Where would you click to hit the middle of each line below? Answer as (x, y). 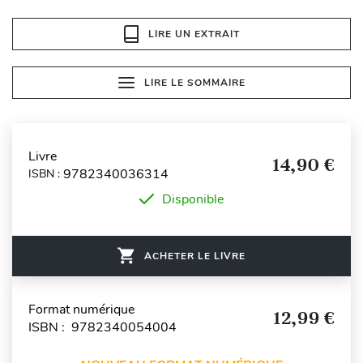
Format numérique (81, 309)
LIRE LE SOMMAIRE (194, 82)
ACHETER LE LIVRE (195, 256)
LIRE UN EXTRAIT (194, 34)
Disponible (193, 199)
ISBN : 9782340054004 (102, 327)
